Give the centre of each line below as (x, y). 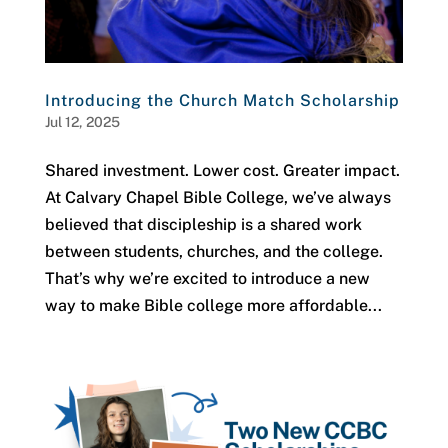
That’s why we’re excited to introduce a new (207, 279)
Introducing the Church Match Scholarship (222, 101)
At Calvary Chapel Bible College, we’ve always (217, 198)
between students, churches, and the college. (213, 252)
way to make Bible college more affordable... (213, 306)
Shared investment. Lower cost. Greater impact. (222, 171)
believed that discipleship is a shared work (203, 225)
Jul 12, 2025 (82, 122)
